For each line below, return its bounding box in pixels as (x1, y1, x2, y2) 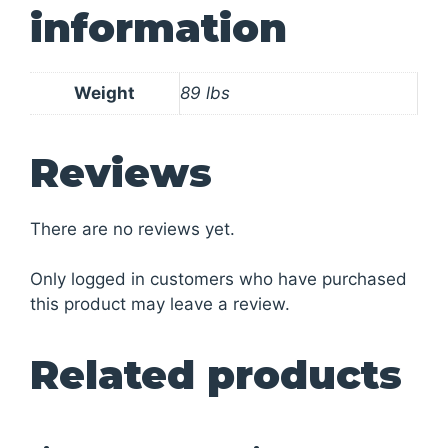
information (30, 2, 287, 52)
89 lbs (180, 82, 230, 103)
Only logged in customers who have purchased (30, 269, 407, 289)
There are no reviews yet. (30, 218, 235, 239)
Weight (74, 82, 135, 103)
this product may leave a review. (30, 294, 290, 314)
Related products (30, 350, 402, 399)
